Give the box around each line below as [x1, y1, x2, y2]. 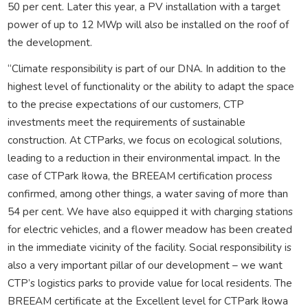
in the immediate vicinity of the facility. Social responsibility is [7, 239, 291, 254]
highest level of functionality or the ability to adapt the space [7, 78, 294, 93]
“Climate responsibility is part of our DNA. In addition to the [7, 60, 286, 76]
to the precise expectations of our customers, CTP [7, 96, 244, 111]
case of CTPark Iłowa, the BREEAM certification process [7, 168, 272, 183]
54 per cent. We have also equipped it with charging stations [7, 203, 293, 219]
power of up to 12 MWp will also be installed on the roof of [7, 16, 289, 32]
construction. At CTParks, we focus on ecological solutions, [7, 132, 282, 147]
